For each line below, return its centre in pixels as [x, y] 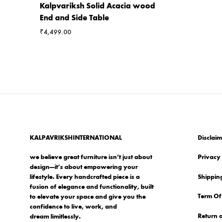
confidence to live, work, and [73, 207]
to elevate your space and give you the [88, 197]
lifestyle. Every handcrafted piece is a [85, 177]
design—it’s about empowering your [84, 167]
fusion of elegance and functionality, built [92, 187]
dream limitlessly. [55, 217]
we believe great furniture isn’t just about [91, 157]
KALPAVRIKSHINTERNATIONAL [76, 138]
